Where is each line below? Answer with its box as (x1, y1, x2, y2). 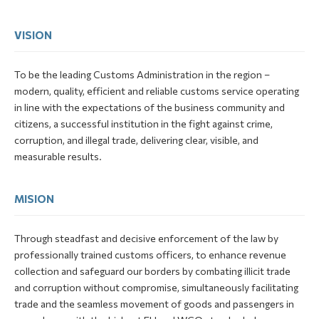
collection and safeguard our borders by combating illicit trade (14, 264, 291, 277)
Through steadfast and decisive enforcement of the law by (14, 231, 278, 244)
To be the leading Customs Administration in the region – (14, 68, 270, 80)
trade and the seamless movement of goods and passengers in (14, 297, 294, 310)
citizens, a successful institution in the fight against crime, (14, 117, 273, 130)
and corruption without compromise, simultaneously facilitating (14, 281, 298, 293)
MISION (14, 192, 54, 205)
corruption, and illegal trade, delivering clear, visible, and (14, 133, 258, 146)
